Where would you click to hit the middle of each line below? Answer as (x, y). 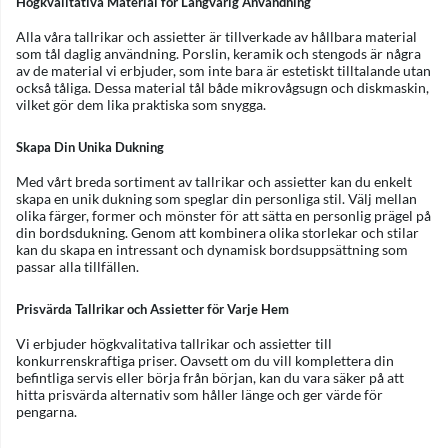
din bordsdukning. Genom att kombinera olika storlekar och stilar (217, 233)
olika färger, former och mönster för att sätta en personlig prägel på (223, 216)
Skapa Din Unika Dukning (90, 146)
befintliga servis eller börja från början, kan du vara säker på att (210, 378)
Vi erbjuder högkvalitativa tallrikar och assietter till (174, 344)
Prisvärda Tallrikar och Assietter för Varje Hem (152, 308)
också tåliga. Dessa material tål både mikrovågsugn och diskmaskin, (222, 88)
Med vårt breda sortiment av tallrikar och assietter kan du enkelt (214, 182)
